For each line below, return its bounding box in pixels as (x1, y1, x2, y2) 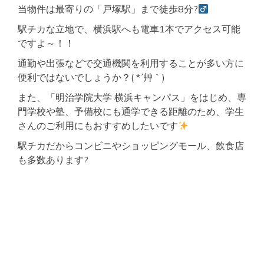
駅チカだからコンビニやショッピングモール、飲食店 (18, 140, 244, 151)
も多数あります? (18, 154, 88, 166)
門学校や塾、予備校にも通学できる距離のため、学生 (18, 105, 244, 117)
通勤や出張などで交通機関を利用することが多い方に (18, 57, 244, 69)
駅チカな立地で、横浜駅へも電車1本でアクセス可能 (18, 23, 240, 35)
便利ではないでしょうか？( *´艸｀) (18, 71, 165, 83)
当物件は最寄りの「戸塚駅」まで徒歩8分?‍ (18, 3, 198, 15)
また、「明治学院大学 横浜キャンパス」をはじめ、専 (18, 91, 246, 103)
